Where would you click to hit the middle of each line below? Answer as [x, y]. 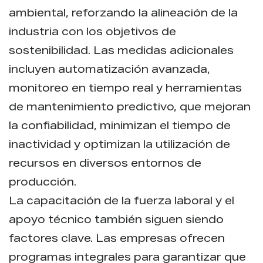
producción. [43, 183]
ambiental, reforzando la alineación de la [123, 14]
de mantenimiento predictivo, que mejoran [130, 108]
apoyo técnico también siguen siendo [116, 220]
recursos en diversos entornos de [105, 164]
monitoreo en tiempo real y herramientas [125, 89]
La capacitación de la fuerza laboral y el [122, 202]
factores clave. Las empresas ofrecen [117, 239]
